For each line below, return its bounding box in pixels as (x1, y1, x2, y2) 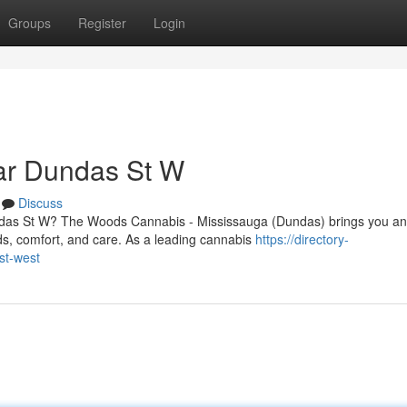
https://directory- (255, 230, 349, 248)
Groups (8, 14, 51, 32)
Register (78, 14, 126, 32)
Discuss (18, 194, 63, 212)
